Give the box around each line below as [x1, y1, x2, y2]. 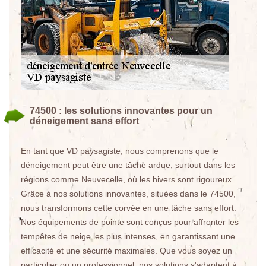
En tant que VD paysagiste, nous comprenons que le [21, 146, 218, 156]
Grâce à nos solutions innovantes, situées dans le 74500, [21, 189, 236, 198]
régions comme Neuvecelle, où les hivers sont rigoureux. [21, 175, 234, 184]
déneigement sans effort [30, 116, 139, 126]
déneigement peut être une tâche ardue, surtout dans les [21, 160, 235, 170]
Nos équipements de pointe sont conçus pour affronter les [21, 217, 239, 227]
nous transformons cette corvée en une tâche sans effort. [21, 203, 236, 213]
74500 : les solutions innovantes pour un [30, 106, 213, 116]
